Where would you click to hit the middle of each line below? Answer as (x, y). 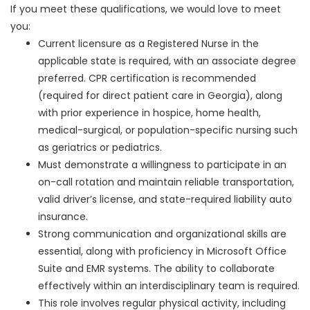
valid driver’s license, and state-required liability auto (165, 200)
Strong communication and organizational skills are (162, 234)
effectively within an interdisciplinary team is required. (169, 286)
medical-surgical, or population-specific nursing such (168, 130)
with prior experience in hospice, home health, (149, 113)
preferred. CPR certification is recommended (147, 79)
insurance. (63, 217)
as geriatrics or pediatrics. (100, 148)
